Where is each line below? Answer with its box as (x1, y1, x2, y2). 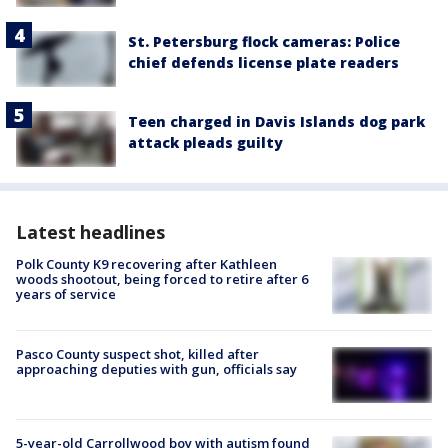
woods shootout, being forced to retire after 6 (16, 270, 308, 289)
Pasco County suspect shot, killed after (16, 344, 259, 363)
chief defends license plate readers (128, 52, 399, 72)
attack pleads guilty (128, 133, 283, 153)
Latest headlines (16, 220, 165, 245)
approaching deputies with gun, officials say (16, 359, 297, 378)
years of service (16, 285, 116, 304)
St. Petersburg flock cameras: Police (128, 31, 400, 51)
